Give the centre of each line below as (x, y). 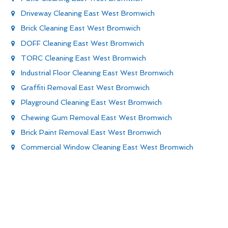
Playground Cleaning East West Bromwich (91, 103)
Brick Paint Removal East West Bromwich (91, 132)
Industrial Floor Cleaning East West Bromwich (97, 73)
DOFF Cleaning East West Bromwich (82, 43)
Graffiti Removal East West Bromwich (85, 88)
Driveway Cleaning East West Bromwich (88, 13)
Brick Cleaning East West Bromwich (81, 28)
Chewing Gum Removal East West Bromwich (96, 117)
